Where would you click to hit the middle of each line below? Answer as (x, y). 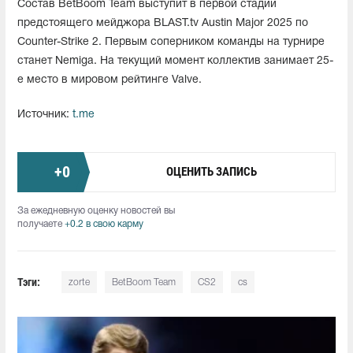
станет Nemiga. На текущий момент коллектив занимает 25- (175, 61)
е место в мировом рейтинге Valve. (110, 80)
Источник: (45, 114)
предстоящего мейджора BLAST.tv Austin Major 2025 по (163, 23)
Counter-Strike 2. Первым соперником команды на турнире (171, 42)
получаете (41, 224)
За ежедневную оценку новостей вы (96, 210)
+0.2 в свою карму (104, 224)
